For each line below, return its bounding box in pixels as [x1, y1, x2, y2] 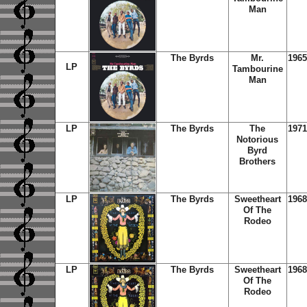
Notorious [236, 134, 278, 145]
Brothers [239, 156, 275, 167]
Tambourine [232, 64, 283, 74]
